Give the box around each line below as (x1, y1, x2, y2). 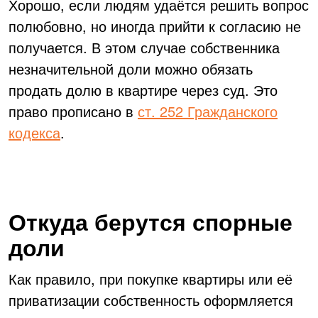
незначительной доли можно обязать (9, 58, 253, 79)
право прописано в (9, 101, 138, 122)
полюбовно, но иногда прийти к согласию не (9, 16, 301, 37)
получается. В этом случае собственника (9, 37, 280, 58)
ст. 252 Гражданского (138, 101, 278, 122)
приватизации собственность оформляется (9, 290, 293, 311)
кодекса (9, 122, 60, 143)
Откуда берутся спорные (9, 205, 292, 238)
